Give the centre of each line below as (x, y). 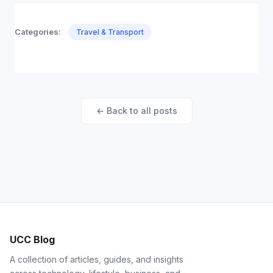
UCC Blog (32, 239)
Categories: (38, 32)
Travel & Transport (110, 32)
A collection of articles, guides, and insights (97, 259)
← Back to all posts (136, 111)
